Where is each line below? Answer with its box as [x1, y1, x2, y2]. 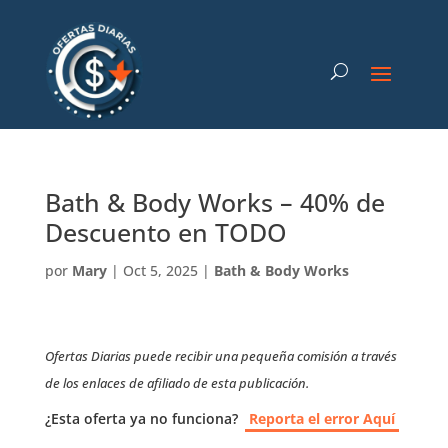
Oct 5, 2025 [122, 261, 198, 280]
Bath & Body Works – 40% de [44, 185, 385, 219]
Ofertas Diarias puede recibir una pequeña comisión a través [44, 347, 397, 365]
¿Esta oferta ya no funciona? [44, 409, 238, 428]
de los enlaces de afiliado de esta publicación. [44, 374, 309, 392]
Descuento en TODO [44, 215, 287, 249]
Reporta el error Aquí [248, 409, 395, 428]
